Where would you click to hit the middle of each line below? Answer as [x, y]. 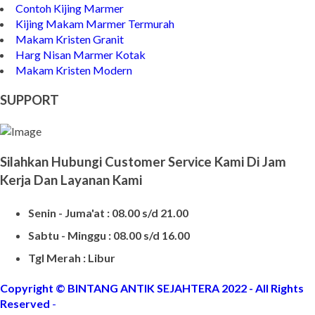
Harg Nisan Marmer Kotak [81, 54]
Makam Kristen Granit [70, 39]
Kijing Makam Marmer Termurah [95, 23]
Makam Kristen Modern [74, 70]
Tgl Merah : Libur [72, 258]
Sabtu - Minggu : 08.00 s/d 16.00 [109, 236]
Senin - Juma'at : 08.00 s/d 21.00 [108, 213]
